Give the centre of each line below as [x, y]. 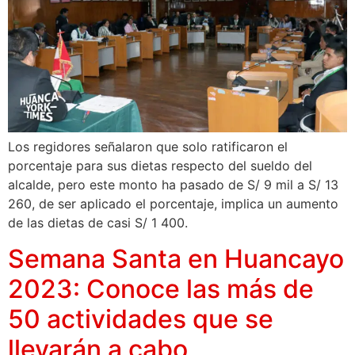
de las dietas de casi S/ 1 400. [98, 223]
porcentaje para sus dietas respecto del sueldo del [160, 166]
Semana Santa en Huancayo [176, 258]
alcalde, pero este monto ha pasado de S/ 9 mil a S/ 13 [173, 185]
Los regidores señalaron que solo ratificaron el [148, 147]
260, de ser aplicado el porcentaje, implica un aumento [173, 204]
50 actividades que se [141, 319]
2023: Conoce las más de [161, 288]
